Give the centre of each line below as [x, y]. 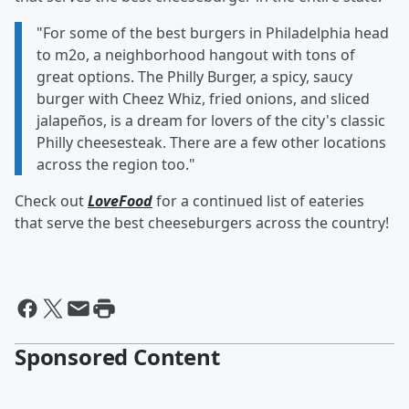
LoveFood [120, 201]
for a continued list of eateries [258, 201]
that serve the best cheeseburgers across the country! [202, 223]
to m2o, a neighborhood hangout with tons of [196, 55]
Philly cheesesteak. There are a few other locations [211, 143]
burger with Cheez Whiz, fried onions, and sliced [203, 99]
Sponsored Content [117, 357]
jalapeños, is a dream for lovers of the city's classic [211, 121]
